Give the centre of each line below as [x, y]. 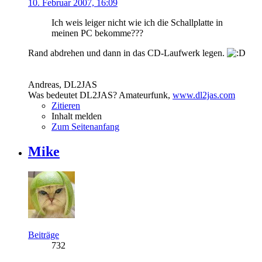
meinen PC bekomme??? [97, 33]
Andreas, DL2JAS [63, 84]
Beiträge [44, 235]
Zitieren [66, 105]
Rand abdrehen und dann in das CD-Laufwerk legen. [127, 53]
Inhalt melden [77, 116]
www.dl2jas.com [204, 95]
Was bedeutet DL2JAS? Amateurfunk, [100, 95]
